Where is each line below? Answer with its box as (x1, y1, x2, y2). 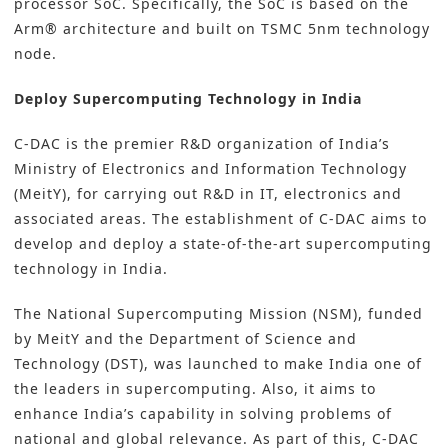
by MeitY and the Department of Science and (14, 329, 357, 349)
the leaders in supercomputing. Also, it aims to (14, 379, 376, 399)
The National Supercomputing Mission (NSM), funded (14, 304, 423, 324)
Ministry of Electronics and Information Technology (14, 159, 407, 179)
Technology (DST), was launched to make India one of (14, 354, 422, 374)
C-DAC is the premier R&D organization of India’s (14, 134, 390, 154)
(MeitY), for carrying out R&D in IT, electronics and (14, 184, 402, 204)
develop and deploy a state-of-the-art (14, 234, 306, 254)
